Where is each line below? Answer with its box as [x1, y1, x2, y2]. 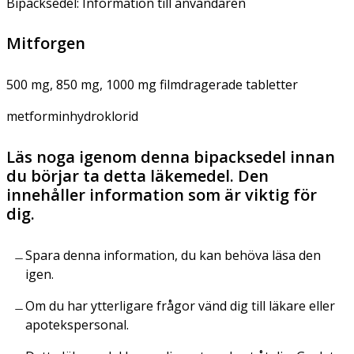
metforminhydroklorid [6, 107, 138, 125]
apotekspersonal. [25, 315, 129, 333]
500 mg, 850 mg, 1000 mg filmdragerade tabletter [6, 75, 298, 93]
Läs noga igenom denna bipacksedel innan [6, 145, 335, 168]
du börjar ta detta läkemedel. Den [6, 164, 269, 186]
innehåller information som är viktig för [6, 183, 317, 205]
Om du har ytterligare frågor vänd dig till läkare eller [25, 296, 335, 314]
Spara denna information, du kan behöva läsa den [25, 246, 321, 264]
